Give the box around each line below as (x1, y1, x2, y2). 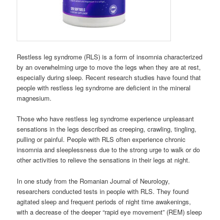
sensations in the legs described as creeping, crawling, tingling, (17, 124, 197, 134)
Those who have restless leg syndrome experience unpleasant (17, 114, 194, 124)
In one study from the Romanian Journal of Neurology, (17, 176, 170, 186)
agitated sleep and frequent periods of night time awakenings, (17, 196, 192, 206)
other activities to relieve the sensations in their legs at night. (17, 155, 191, 165)
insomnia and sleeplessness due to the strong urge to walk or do (17, 145, 200, 155)
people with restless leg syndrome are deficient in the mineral (17, 83, 191, 93)
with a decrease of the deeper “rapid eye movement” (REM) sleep (17, 207, 202, 217)
